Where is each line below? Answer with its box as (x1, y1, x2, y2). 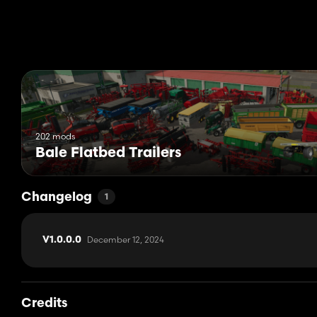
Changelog (21, 191, 92, 205)
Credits (21, 297, 67, 311)
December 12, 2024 (87, 234, 164, 246)
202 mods (35, 131, 75, 142)
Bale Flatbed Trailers (35, 146, 181, 161)
